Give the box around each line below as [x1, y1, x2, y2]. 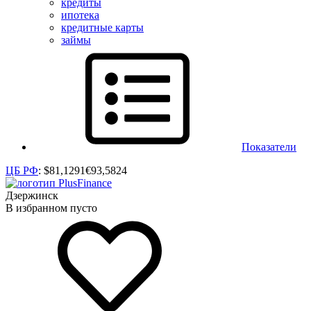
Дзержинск [6, 190, 58, 201]
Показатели [242, 141, 296, 153]
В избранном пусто [6, 202, 97, 214]
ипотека [61, 9, 99, 21]
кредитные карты [61, 22, 144, 33]
